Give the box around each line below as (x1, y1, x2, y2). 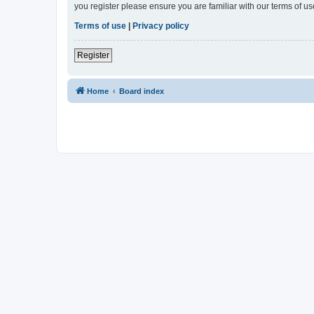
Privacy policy (132, 21, 189, 32)
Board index (119, 87, 164, 96)
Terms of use (74, 21, 126, 32)
